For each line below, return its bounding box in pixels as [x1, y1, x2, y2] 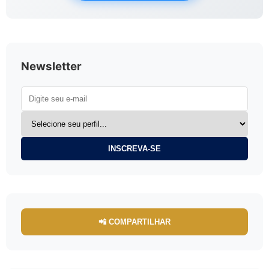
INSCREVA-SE [108, 144, 161, 153]
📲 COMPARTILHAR [98, 217, 171, 226]
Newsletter [21, 59, 82, 74]
